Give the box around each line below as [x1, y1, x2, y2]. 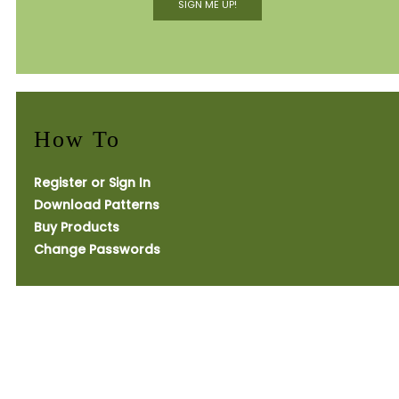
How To [33, 126, 120, 152]
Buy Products [33, 218, 119, 236]
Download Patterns [33, 196, 159, 214]
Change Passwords [33, 240, 160, 258]
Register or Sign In [33, 174, 151, 191]
